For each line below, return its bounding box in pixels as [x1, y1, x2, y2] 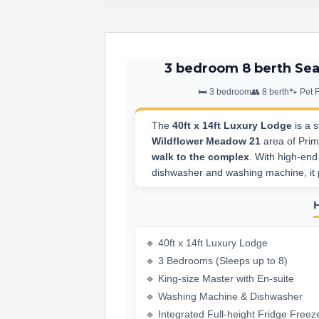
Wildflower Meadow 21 [152, 135, 261, 147]
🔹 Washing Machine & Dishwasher [145, 291, 303, 302]
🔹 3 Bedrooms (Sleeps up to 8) [145, 255, 288, 266]
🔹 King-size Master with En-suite [145, 273, 294, 284]
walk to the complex [152, 151, 249, 162]
